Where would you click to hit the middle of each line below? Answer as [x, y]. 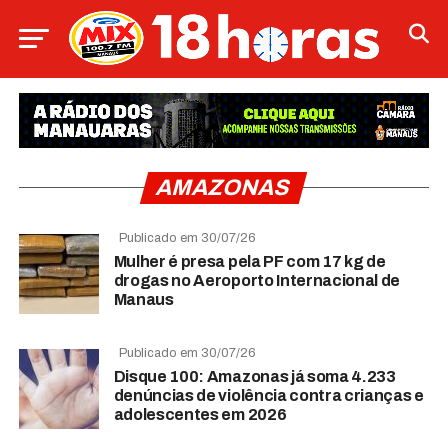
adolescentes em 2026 [200, 414]
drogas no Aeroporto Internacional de [257, 280]
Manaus [143, 299]
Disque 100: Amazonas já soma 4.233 [254, 376]
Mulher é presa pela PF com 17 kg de [249, 261]
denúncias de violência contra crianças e [268, 395]
